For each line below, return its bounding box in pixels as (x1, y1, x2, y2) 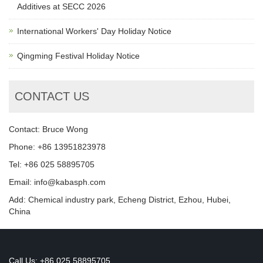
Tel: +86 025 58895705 (9, 160, 95, 169)
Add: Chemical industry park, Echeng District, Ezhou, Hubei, (9, 195, 231, 204)
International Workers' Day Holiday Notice (17, 26, 171, 36)
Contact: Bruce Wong (9, 124, 88, 134)
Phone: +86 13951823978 (9, 142, 106, 151)
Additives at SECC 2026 (17, 2, 106, 11)
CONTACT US (15, 90, 89, 103)
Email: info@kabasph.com (9, 177, 106, 187)
